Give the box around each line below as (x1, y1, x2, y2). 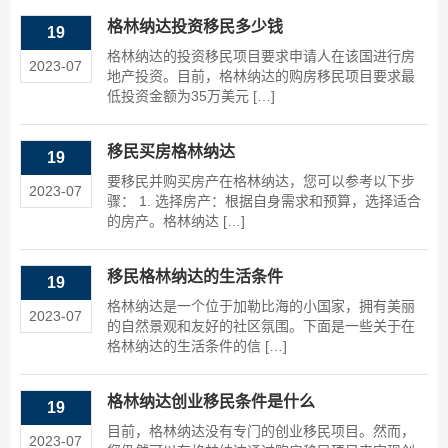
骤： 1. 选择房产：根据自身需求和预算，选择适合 (106, 193, 421, 210)
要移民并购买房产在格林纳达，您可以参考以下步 (106, 173, 415, 190)
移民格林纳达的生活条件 (106, 268, 283, 286)
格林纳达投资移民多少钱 (106, 18, 283, 36)
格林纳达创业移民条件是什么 (106, 393, 315, 411)
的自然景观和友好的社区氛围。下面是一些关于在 (106, 318, 415, 335)
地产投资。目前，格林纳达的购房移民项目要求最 (106, 68, 415, 85)
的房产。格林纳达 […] (106, 213, 245, 230)
